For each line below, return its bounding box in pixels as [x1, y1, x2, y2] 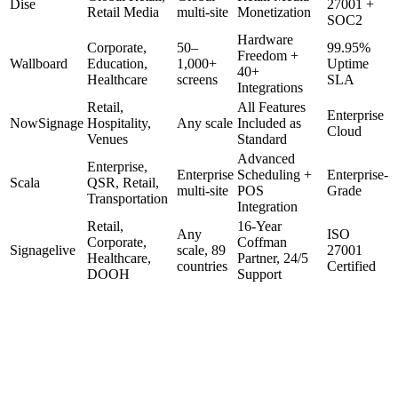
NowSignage [10, 115, 84, 131]
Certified [327, 258, 376, 274]
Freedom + [237, 47, 298, 63]
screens [177, 71, 218, 87]
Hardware [237, 31, 293, 47]
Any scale [177, 115, 233, 131]
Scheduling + [237, 166, 312, 182]
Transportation [87, 190, 168, 206]
